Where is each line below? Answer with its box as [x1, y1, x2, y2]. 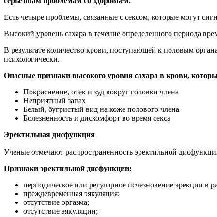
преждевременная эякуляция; [23, 189, 120, 198]
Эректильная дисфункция [4, 130, 95, 139]
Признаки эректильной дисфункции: [4, 164, 132, 173]
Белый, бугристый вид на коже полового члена [23, 105, 179, 114]
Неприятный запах [23, 96, 86, 105]
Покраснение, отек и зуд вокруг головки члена [23, 88, 179, 96]
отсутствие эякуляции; [23, 207, 98, 216]
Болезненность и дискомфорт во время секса [23, 114, 170, 123]
